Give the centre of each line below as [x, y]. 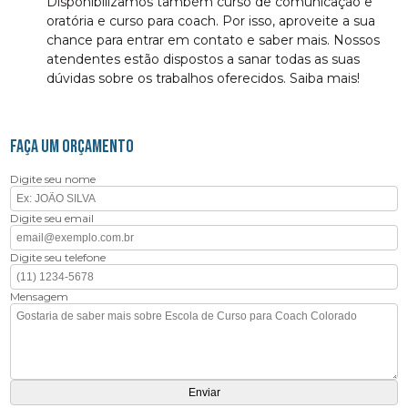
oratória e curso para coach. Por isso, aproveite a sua [211, 20]
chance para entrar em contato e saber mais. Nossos [214, 40]
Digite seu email [52, 218]
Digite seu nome [53, 178]
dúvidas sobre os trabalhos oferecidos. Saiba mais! [204, 78]
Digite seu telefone [58, 257]
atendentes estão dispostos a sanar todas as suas [204, 59]
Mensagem [40, 296]
